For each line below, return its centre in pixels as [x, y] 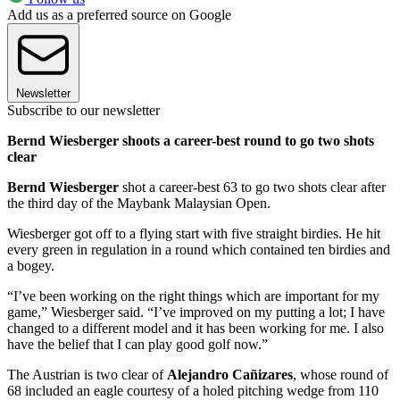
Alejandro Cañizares [230, 374]
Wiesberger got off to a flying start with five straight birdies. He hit [194, 233]
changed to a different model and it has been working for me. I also [196, 328]
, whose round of [341, 374]
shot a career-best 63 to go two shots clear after [252, 187]
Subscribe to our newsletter [83, 110]
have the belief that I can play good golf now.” [137, 344]
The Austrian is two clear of [87, 374]
